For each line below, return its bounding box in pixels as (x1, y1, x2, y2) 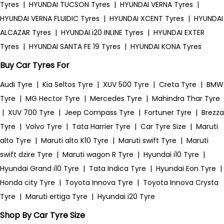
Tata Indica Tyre (89, 163, 146, 173)
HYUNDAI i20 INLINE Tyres (61, 27, 143, 37)
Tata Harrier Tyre (72, 121, 130, 131)
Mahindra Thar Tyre (152, 93, 220, 103)
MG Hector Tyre (25, 93, 80, 103)
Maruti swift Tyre (118, 135, 176, 145)
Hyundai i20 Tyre (97, 191, 155, 201)
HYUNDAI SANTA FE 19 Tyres (29, 41, 120, 51)
